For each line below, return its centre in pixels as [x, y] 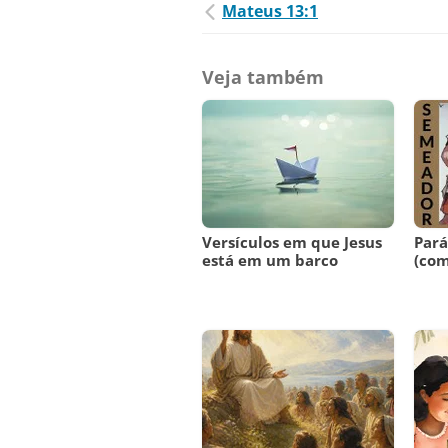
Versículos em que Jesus [292, 242]
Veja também [263, 77]
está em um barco [270, 260]
